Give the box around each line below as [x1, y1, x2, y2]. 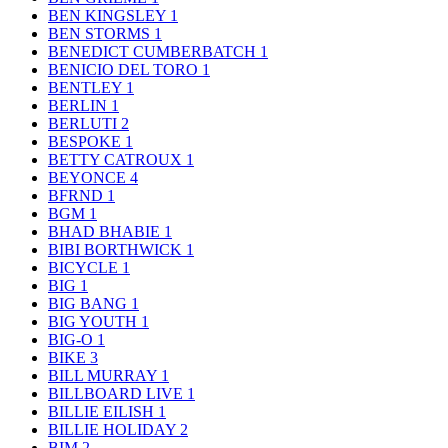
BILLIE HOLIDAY [48, 421, 180, 439]
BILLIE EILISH [48, 403, 158, 421]
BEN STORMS [48, 25, 154, 43]
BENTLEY [48, 79, 126, 97]
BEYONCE [48, 169, 130, 187]
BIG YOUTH [48, 313, 141, 331]
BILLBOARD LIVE [48, 385, 187, 403]
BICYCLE [48, 259, 122, 277]
